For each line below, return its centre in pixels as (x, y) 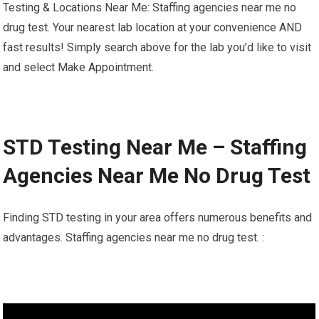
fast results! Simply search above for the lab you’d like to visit (157, 47)
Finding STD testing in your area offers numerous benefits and (158, 218)
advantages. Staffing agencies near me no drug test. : (134, 237)
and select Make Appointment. (79, 67)
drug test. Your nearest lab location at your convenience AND (153, 27)
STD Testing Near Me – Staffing (155, 147)
